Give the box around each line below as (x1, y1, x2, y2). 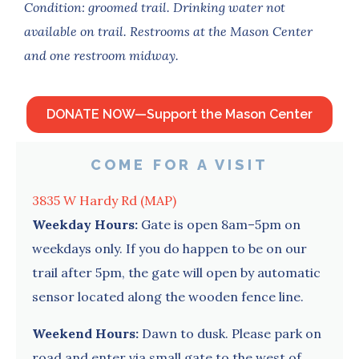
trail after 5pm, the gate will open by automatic (32, 264, 321, 280)
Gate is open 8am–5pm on (141, 216, 301, 232)
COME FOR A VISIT (91, 155, 268, 173)
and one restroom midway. (24, 46, 179, 63)
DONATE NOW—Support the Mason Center (46, 106, 313, 122)
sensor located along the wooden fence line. (32, 288, 304, 305)
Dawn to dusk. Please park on (142, 325, 321, 341)
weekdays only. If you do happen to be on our (32, 240, 307, 256)
